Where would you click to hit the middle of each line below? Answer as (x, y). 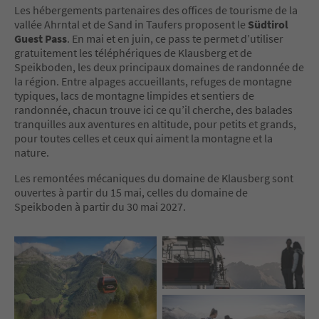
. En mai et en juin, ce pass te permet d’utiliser (175, 38)
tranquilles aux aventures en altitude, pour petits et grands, (155, 124)
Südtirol (267, 24)
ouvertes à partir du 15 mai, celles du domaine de (131, 192)
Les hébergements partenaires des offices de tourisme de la (156, 10)
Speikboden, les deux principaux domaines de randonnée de (159, 67)
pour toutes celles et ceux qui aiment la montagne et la (143, 138)
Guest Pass (41, 38)
